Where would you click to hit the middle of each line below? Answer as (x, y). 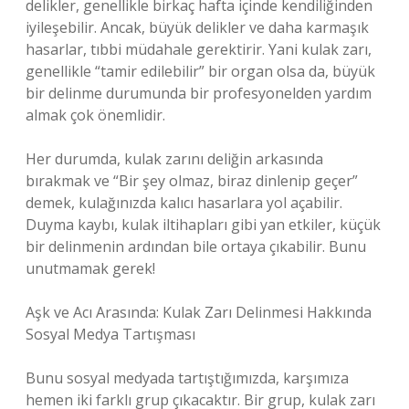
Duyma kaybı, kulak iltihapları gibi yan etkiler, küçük (203, 225)
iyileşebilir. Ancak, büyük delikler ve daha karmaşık (197, 27)
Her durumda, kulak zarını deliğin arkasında (174, 159)
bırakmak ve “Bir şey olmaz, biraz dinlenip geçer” (192, 181)
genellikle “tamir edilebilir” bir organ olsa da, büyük (200, 71)
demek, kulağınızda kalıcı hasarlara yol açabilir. (184, 203)
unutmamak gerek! (90, 268)
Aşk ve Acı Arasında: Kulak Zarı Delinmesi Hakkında (199, 312)
